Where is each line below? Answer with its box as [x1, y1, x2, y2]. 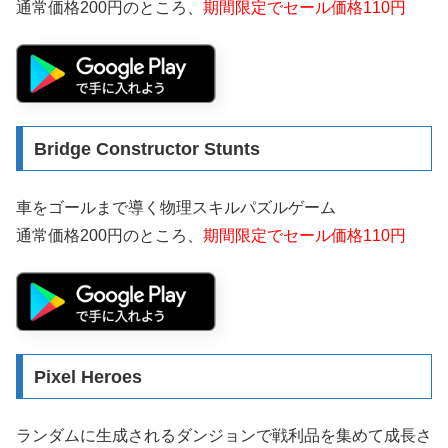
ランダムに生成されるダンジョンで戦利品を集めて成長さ [16, 427, 432, 445]
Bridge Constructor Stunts [33, 138, 260, 159]
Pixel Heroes [33, 366, 142, 387]
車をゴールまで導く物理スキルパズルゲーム [16, 199, 336, 217]
